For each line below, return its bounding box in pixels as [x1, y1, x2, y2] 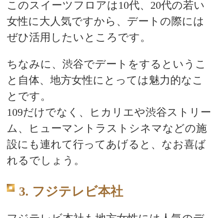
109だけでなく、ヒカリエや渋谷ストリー [6, 106, 211, 118]
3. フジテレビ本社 [18, 184, 123, 199]
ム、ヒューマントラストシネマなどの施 [6, 122, 207, 134]
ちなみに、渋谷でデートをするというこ [6, 58, 206, 70]
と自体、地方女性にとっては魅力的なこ [6, 74, 203, 86]
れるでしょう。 [6, 154, 85, 166]
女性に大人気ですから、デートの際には [6, 15, 204, 27]
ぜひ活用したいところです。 [6, 31, 151, 43]
